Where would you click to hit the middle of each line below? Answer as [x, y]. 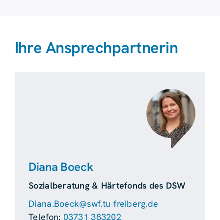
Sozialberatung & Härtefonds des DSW [107, 185]
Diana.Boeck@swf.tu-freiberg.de [94, 203]
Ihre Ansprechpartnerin [96, 47]
